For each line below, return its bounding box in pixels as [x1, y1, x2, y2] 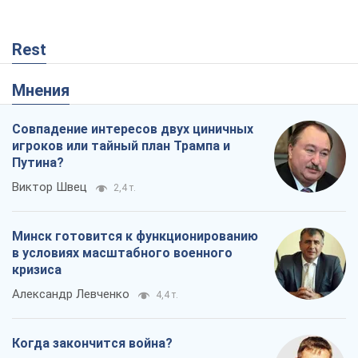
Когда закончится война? [12, 112, 173, 128]
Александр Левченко [12, 63, 129, 78]
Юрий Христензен [12, 137, 110, 152]
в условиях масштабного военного [12, 22, 233, 38]
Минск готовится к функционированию [12, 5, 258, 21]
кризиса [12, 38, 62, 54]
